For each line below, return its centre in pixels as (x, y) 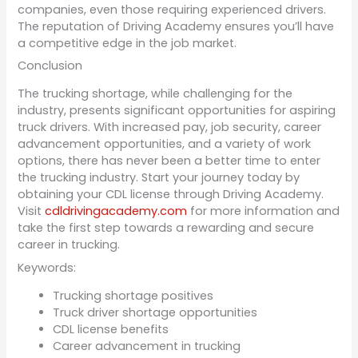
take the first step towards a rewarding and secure (166, 228)
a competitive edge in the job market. (127, 43)
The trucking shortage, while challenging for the (155, 94)
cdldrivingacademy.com (116, 211)
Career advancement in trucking (147, 346)
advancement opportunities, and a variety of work (165, 144)
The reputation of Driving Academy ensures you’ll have (176, 26)
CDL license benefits (111, 330)
